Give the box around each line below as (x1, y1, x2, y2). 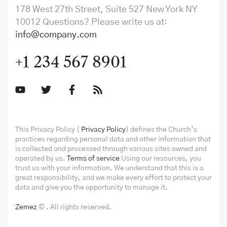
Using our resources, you (120, 155, 201, 162)
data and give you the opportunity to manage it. (15, 184, 168, 191)
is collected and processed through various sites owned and (15, 145, 207, 153)
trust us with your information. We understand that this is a (15, 165, 204, 172)
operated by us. (15, 155, 67, 162)
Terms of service (67, 155, 120, 162)
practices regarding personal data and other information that (15, 136, 211, 143)
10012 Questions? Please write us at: (15, 18, 167, 27)
